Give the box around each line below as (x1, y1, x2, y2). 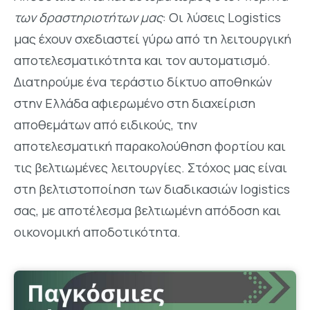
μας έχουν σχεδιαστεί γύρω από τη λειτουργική (14, 30, 291, 48)
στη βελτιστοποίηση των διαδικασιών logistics (14, 181, 290, 198)
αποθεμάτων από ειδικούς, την (14, 116, 197, 134)
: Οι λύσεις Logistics (163, 9, 281, 26)
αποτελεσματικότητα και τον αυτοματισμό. (14, 52, 271, 69)
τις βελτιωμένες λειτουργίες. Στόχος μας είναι (14, 159, 287, 176)
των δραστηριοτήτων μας (14, 9, 163, 26)
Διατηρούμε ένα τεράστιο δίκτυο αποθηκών (14, 73, 272, 91)
